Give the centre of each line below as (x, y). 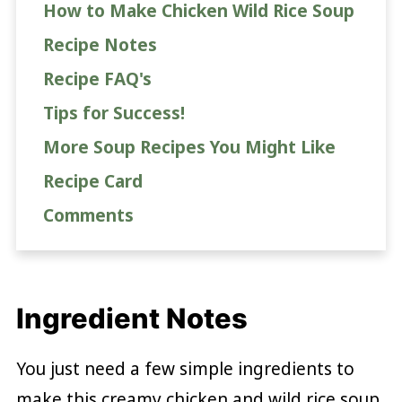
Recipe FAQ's (97, 79)
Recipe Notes (100, 45)
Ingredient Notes (131, 319)
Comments (88, 216)
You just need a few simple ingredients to (185, 369)
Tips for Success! (114, 114)
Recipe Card (92, 182)
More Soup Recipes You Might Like (189, 148)
